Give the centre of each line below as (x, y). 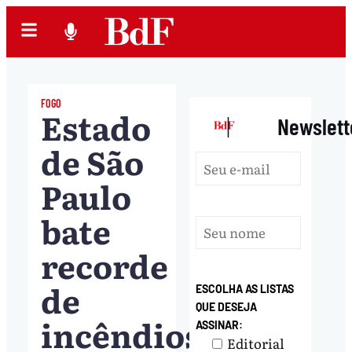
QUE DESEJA (227, 306)
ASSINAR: (220, 324)
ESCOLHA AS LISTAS (245, 288)
